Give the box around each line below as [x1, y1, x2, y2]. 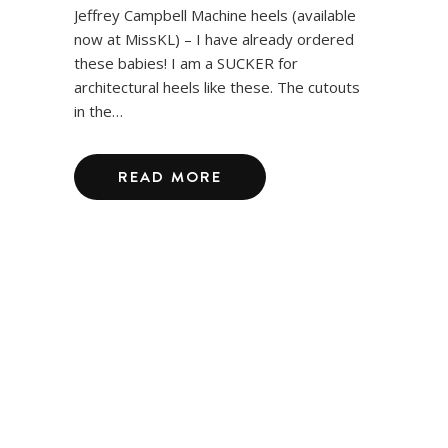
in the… [74, 100, 123, 121]
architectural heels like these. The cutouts [74, 76, 360, 97]
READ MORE [118, 165, 222, 187]
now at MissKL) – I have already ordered [74, 28, 354, 49]
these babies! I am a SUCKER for [74, 52, 298, 73]
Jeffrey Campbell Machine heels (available [74, 4, 356, 25]
